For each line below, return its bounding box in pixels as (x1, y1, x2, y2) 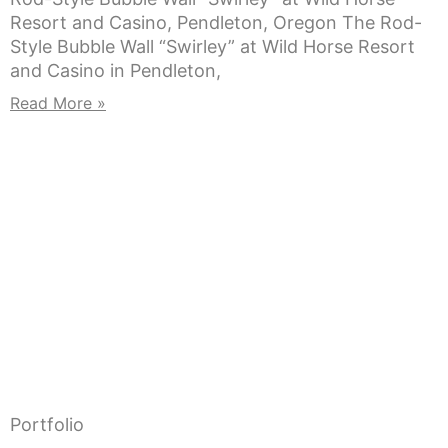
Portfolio (10, 414, 84, 436)
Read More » (10, 93, 106, 114)
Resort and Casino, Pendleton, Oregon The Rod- (10, 12, 422, 34)
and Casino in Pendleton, (10, 60, 221, 82)
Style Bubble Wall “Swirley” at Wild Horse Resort (10, 36, 415, 58)
